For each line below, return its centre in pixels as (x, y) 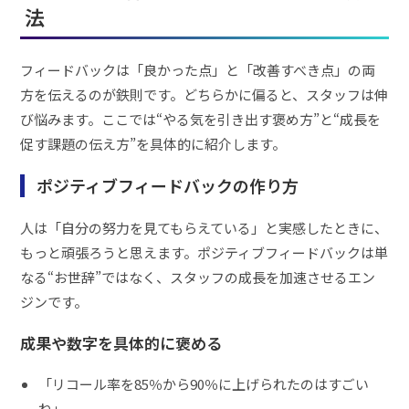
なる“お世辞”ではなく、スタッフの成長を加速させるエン (198, 277)
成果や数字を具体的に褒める (121, 342)
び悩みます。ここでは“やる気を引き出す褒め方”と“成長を (201, 119)
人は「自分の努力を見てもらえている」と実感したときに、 (204, 227)
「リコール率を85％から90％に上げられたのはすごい (204, 383)
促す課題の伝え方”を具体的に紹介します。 (153, 143)
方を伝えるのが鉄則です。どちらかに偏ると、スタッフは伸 (204, 94)
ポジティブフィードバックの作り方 (168, 185)
